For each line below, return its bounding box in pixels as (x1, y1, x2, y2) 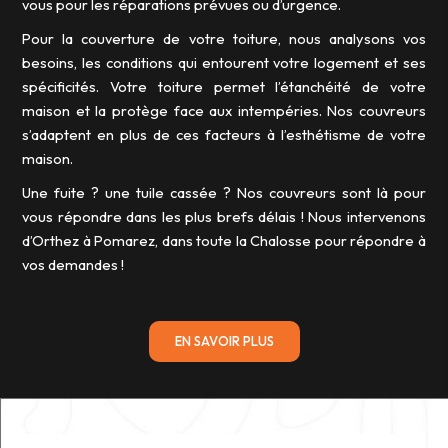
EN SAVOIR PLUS (174, 333, 274, 349)
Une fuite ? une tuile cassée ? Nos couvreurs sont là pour (22, 183, 426, 202)
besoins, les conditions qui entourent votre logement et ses (22, 53, 426, 72)
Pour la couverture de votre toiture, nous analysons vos (22, 29, 426, 48)
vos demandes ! (22, 255, 128, 274)
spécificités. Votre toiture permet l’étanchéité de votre (22, 77, 426, 96)
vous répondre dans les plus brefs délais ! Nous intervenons (22, 207, 426, 226)
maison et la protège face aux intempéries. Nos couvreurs (22, 101, 426, 120)
